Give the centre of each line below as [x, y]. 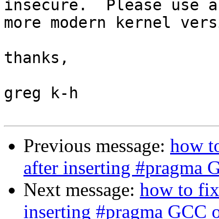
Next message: [82, 190]
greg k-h [41, 93]
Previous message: [97, 146]
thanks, [36, 58]
